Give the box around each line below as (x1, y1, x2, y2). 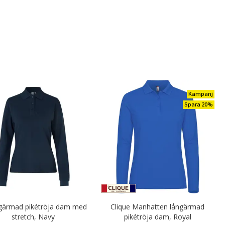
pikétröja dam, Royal (124, 212, 191, 222)
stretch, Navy (11, 212, 55, 222)
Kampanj (188, 90, 213, 98)
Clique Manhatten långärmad (110, 202, 205, 212)
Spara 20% (184, 100, 213, 109)
